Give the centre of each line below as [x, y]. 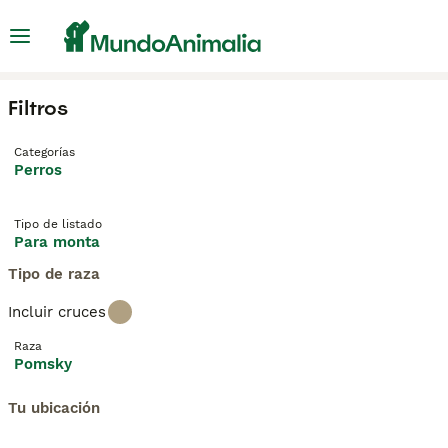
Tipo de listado [58, 224]
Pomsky [43, 364]
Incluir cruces [57, 312]
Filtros [38, 108]
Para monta [57, 242]
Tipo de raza [54, 274]
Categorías [44, 152]
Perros [38, 170]
